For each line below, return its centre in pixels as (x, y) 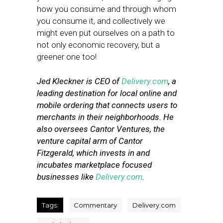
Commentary (95, 205)
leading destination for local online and (107, 93)
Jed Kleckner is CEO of (79, 81)
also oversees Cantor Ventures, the (101, 129)
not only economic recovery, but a (98, 45)
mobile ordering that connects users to (107, 105)
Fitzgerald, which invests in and (93, 153)
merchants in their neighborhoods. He (105, 117)
